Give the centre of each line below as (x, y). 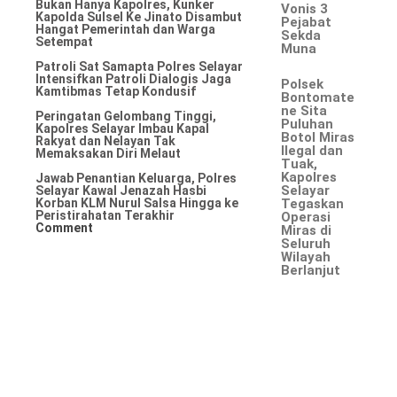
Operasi (306, 217)
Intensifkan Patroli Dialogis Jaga (133, 79)
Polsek (303, 84)
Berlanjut (311, 270)
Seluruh (306, 244)
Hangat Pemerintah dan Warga (125, 29)
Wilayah (306, 257)
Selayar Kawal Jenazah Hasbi (121, 191)
